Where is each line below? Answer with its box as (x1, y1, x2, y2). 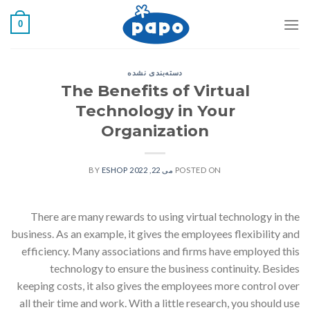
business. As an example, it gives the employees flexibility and (11, 226, 300, 240)
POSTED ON (174, 165, 221, 174)
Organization (101, 120, 209, 140)
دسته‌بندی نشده (127, 68, 183, 77)
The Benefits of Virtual (60, 80, 250, 100)
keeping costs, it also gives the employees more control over (17, 278, 300, 292)
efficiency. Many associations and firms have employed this (21, 244, 300, 257)
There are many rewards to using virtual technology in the (30, 209, 300, 223)
